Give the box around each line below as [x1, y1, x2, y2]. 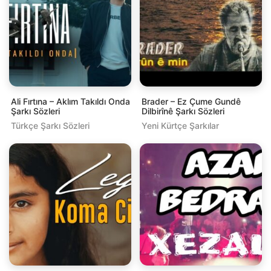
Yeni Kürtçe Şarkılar [142, 120, 219, 131]
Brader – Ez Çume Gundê [142, 96, 241, 106]
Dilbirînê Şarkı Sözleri [142, 105, 224, 116]
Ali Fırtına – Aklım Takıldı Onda [11, 96, 130, 106]
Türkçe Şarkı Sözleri [11, 120, 90, 131]
